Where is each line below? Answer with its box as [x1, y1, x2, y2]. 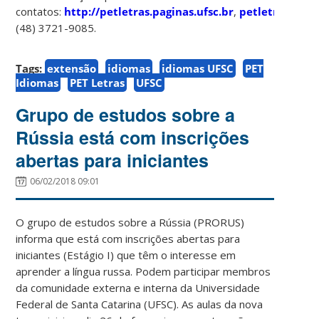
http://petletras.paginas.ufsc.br [64, 4, 234, 19]
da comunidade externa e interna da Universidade [16, 280, 261, 295]
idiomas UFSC [162, 61, 234, 75]
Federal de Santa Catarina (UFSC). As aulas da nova [16, 296, 263, 311]
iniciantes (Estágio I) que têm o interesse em [16, 247, 236, 262]
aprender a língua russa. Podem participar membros [16, 263, 271, 278]
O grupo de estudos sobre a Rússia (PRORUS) [16, 214, 245, 229]
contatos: [16, 4, 65, 19]
